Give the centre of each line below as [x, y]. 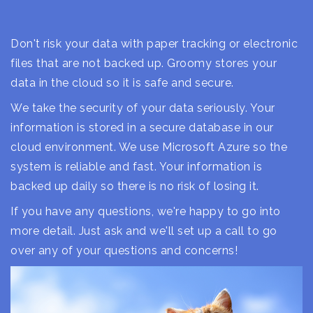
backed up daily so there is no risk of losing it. [135, 186]
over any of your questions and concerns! [124, 250]
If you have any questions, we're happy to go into [146, 211]
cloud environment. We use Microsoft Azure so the [149, 147]
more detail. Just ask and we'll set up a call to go [144, 231]
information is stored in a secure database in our [142, 127]
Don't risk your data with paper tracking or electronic [154, 43]
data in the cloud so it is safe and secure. [122, 82]
